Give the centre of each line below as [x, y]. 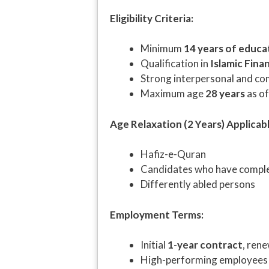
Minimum [162, 49]
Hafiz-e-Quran [173, 154]
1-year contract [205, 245]
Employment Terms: [157, 214]
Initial [154, 245]
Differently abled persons [198, 184]
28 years [225, 94]
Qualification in [175, 64]
